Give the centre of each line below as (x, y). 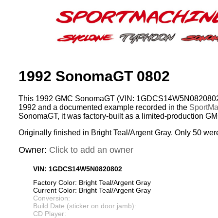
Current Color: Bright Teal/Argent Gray (92, 191)
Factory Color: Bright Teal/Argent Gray (92, 183)
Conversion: (52, 198)
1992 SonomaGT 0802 (94, 76)
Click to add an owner (91, 150)
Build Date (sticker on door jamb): (85, 206)
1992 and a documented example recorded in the (104, 108)
